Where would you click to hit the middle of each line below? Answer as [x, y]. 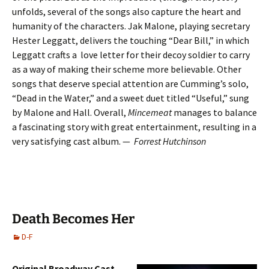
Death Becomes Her [73, 219]
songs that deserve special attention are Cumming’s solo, [130, 83]
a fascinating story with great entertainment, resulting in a [134, 127]
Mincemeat [150, 112]
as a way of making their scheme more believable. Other [127, 69]
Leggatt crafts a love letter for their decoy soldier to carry [131, 55]
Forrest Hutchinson [170, 141]
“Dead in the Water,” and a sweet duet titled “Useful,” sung [131, 98]
